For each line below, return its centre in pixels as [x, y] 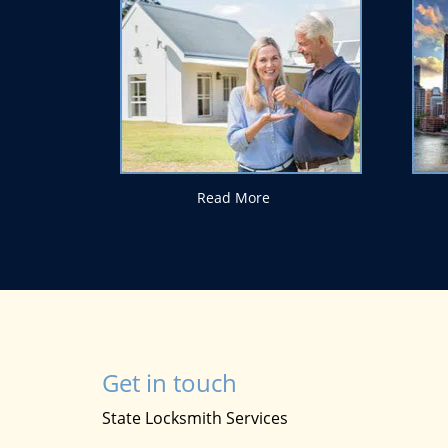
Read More [233, 197]
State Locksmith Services [195, 418]
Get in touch [169, 382]
